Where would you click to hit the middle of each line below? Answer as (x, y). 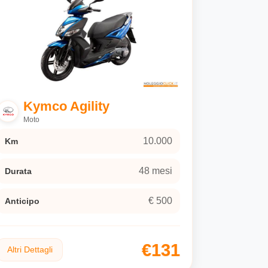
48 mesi (156, 171)
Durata (18, 171)
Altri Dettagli (30, 250)
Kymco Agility (66, 106)
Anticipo (22, 201)
